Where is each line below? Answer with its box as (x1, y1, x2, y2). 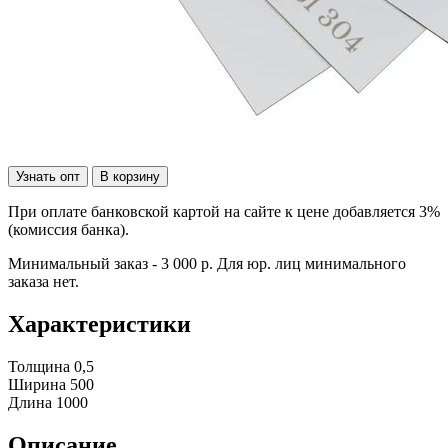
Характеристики (8, 310, 191, 337)
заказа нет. (8, 272, 79, 290)
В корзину (100, 168, 160, 184)
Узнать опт (16, 168, 80, 184)
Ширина (8, 375, 66, 393)
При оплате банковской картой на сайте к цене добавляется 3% (8, 202, 440, 220)
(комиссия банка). (8, 220, 129, 238)
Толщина (8, 357, 70, 375)
